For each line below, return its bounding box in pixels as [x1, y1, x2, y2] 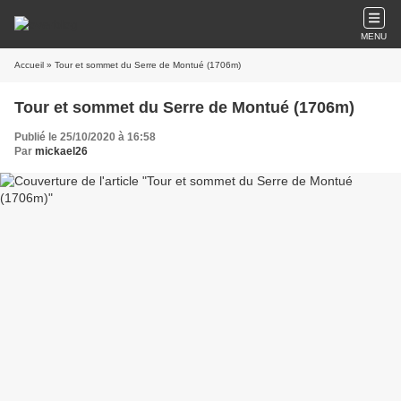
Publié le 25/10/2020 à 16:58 [14, 131, 156, 143]
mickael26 [35, 145, 88, 158]
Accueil [14, 60, 44, 70]
